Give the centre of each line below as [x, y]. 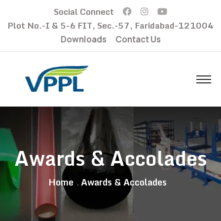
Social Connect [84, 12]
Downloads [83, 39]
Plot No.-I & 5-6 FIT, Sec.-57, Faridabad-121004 [110, 25]
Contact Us [138, 39]
